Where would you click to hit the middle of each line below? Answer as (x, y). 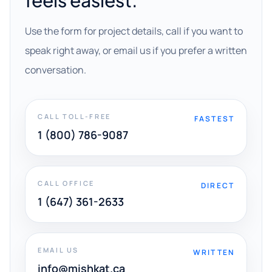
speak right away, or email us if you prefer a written (136, 50)
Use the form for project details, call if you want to (134, 31)
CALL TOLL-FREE (74, 116)
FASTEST (214, 119)
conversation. (56, 70)
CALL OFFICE (66, 183)
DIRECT (218, 185)
